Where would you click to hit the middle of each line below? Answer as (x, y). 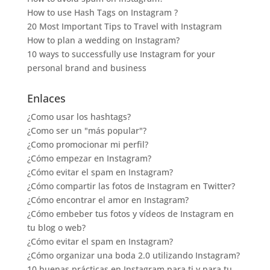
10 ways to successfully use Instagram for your (121, 54)
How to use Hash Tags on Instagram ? (102, 12)
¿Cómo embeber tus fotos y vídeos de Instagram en (130, 213)
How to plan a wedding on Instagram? (103, 40)
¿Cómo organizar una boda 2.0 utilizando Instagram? (133, 255)
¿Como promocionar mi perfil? (87, 144)
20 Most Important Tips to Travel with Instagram (124, 26)
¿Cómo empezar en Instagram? (89, 158)
